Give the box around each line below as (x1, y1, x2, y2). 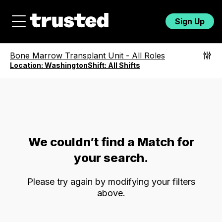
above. (97, 187, 125, 198)
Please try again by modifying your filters (27, 176, 195, 187)
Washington (45, 61, 88, 69)
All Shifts (108, 61, 140, 69)
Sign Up (175, 16, 205, 26)
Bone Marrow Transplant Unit (10, 51, 123, 60)
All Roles (132, 51, 165, 60)
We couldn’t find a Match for (28, 135, 194, 149)
